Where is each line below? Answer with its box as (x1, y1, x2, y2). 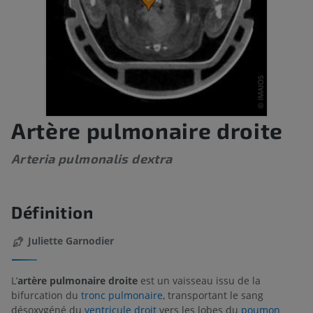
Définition (11, 202, 94, 223)
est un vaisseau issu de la (138, 273, 261, 287)
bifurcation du (11, 288, 81, 302)
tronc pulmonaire (81, 288, 163, 302)
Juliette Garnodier (28, 234, 114, 248)
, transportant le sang (163, 288, 263, 302)
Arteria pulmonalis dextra (11, 151, 173, 167)
